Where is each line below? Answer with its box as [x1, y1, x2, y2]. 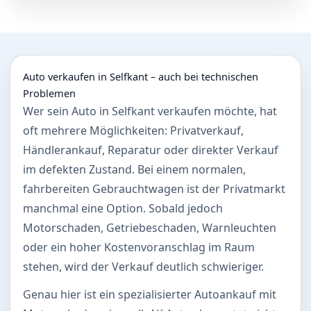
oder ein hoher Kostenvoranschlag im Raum [23, 239, 255, 255]
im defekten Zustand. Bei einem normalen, [23, 161, 246, 177]
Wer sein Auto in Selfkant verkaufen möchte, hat [23, 103, 277, 119]
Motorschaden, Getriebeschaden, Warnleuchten [23, 219, 276, 235]
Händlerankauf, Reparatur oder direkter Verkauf [23, 142, 278, 158]
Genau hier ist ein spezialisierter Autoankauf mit [23, 286, 276, 302]
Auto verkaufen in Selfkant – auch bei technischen [23, 69, 258, 83]
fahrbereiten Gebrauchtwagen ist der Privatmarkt [23, 180, 285, 196]
